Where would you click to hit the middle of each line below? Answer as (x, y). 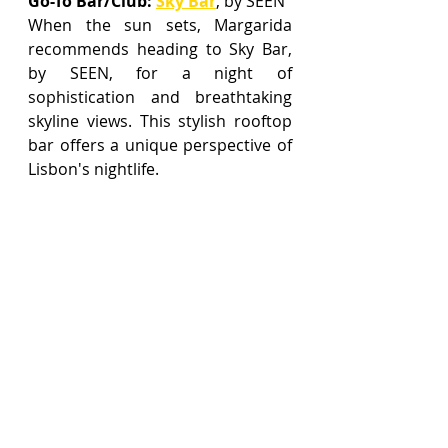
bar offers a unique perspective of (160, 144)
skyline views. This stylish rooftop (160, 120)
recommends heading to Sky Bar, (160, 48)
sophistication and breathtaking (160, 96)
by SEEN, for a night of (160, 72)
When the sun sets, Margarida (160, 24)
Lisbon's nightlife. (93, 168)
